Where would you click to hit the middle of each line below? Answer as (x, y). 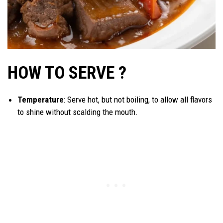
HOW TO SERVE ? (69, 73)
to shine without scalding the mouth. (78, 112)
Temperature (41, 100)
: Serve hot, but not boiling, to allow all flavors (138, 100)
